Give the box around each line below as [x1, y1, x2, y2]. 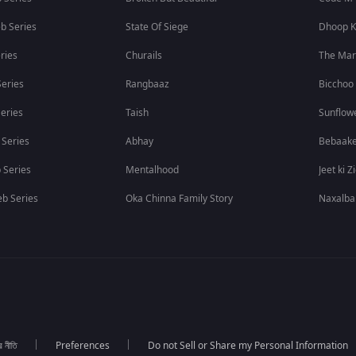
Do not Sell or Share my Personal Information [147, 339, 348, 353]
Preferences [55, 339, 110, 353]
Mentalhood [126, 163, 180, 177]
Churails [126, 48, 163, 63]
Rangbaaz [126, 77, 170, 91]
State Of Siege [126, 20, 189, 34]
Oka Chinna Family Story [126, 192, 234, 206]
